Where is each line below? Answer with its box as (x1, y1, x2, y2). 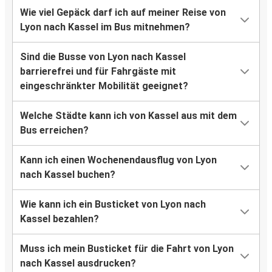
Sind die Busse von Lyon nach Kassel (20, 51, 186, 63)
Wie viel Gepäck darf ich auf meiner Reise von (20, 7, 226, 19)
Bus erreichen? (20, 124, 89, 137)
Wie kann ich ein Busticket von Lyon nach (20, 199, 206, 211)
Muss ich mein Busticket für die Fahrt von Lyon (20, 243, 234, 255)
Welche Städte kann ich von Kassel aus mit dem (20, 110, 237, 122)
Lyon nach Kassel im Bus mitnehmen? (20, 21, 190, 33)
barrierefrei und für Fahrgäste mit (20, 66, 176, 78)
